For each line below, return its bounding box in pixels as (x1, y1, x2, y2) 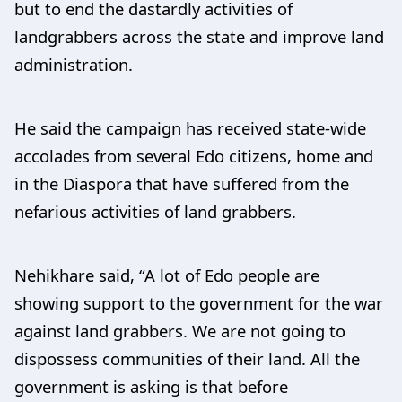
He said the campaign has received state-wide (14, 116, 366, 139)
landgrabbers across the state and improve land (14, 24, 384, 48)
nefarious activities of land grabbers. (14, 199, 296, 223)
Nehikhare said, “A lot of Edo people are (14, 263, 319, 286)
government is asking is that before (14, 374, 288, 398)
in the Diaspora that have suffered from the (14, 171, 349, 195)
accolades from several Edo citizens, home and (14, 144, 373, 167)
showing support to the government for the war (14, 291, 383, 314)
